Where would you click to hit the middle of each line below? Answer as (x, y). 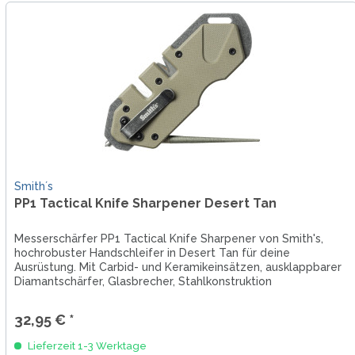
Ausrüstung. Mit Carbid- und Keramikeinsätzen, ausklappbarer (177, 267)
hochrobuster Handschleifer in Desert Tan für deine (152, 253)
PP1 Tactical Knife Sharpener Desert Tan (145, 204)
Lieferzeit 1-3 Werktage (86, 346)
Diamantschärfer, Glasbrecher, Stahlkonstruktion (143, 282)
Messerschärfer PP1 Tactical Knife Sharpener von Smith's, (168, 239)
